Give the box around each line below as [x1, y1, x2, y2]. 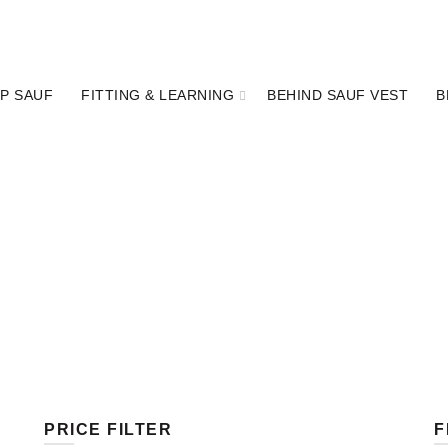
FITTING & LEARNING [81, 87, 235, 104]
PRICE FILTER [44, 421, 172, 439]
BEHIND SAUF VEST [267, 87, 409, 104]
